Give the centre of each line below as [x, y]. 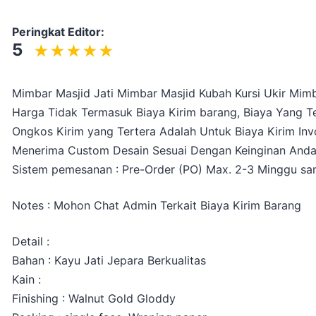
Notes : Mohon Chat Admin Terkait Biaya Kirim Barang [157, 206]
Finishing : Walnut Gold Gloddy [94, 299]
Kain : [26, 280]
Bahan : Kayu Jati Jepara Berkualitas [109, 261]
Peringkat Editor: [58, 32]
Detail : [31, 242]
